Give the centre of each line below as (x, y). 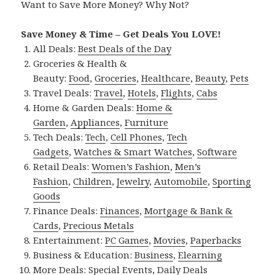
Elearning (200, 255)
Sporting (232, 181)
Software (217, 152)
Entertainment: (69, 240)
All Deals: (56, 49)
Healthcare (166, 78)
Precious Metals (99, 226)
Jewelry (133, 181)
